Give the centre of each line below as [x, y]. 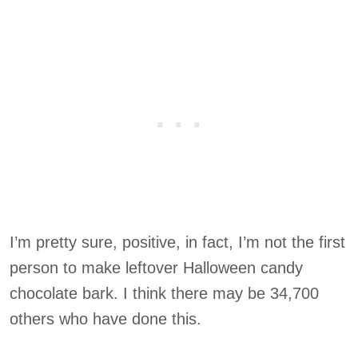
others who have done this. [105, 319]
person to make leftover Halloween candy [156, 268]
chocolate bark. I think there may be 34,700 [164, 293]
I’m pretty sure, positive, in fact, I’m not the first [177, 242]
